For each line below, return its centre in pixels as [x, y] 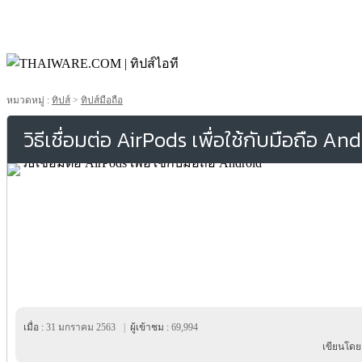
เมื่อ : [35, 327]
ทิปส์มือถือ [102, 100]
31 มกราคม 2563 [81, 327]
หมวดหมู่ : [29, 100]
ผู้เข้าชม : [148, 327]
